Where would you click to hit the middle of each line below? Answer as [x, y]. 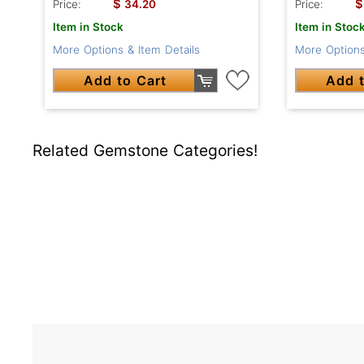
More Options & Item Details [126, 50]
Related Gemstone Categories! [145, 151]
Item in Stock [88, 27]
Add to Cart [126, 81]
